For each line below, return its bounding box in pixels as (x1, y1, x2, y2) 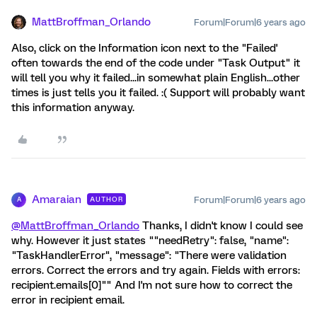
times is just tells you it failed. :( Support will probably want (11, 86, 305, 99)
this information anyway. (11, 100, 134, 114)
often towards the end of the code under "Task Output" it (11, 56, 300, 69)
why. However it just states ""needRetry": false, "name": (11, 234, 289, 247)
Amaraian (32, 192, 81, 206)
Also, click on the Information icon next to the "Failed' (11, 41, 277, 54)
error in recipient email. (11, 293, 125, 306)
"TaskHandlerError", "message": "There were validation (11, 248, 287, 262)
